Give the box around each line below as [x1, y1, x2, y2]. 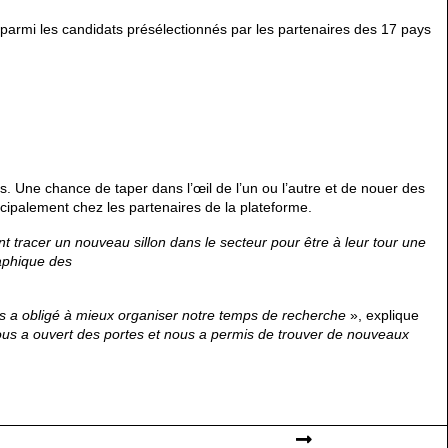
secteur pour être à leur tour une [220, 234, 426, 251]
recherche [282, 307, 346, 324]
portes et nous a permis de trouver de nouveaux [104, 326, 409, 343]
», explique [346, 307, 419, 324]
